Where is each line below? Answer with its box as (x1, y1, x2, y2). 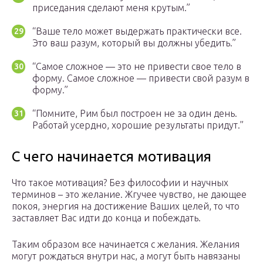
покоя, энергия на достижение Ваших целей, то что (12, 201, 240, 212)
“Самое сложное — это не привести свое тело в (32, 61, 241, 72)
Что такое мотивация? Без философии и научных (12, 177, 228, 188)
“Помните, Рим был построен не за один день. (32, 108, 237, 119)
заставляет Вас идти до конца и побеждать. (12, 213, 201, 224)
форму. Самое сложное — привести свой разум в (32, 73, 249, 84)
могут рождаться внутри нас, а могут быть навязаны (12, 251, 240, 262)
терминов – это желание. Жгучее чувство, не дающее (12, 189, 247, 200)
